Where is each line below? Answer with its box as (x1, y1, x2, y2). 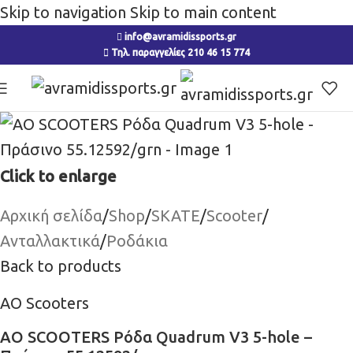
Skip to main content (130, 3, 277, 21)
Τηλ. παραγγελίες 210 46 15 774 (109, 47, 250, 58)
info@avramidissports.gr (124, 32, 236, 42)
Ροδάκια (106, 232, 168, 250)
